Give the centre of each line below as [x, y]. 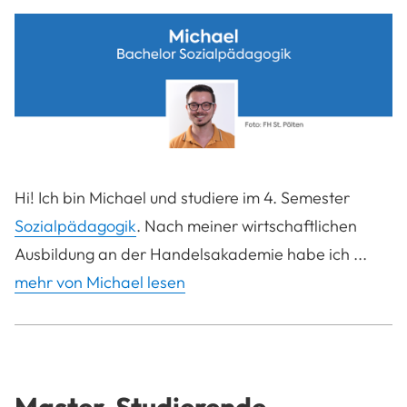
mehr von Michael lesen [100, 283]
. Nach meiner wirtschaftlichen [247, 226]
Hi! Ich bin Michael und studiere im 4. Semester [182, 198]
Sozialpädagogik [75, 226]
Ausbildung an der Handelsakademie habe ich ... [191, 254]
